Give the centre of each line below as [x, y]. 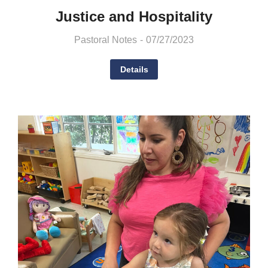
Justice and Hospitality [134, 16]
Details [134, 69]
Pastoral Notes [106, 39]
